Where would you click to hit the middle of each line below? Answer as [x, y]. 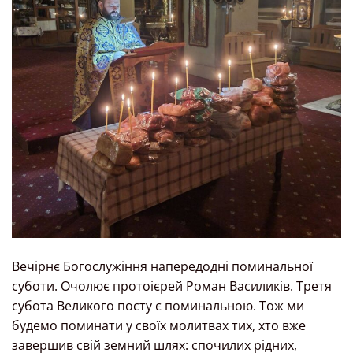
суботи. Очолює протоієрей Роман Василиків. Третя [172, 286]
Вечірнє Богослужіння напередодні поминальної [162, 266]
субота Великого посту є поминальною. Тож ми [158, 305]
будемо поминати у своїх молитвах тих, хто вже [159, 325]
